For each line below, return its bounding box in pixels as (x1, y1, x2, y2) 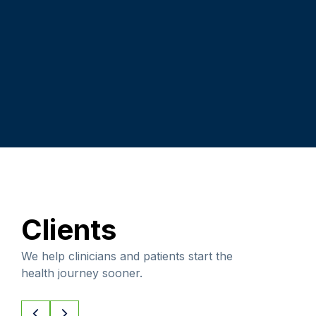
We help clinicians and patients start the (21, 248, 233, 263)
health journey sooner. (21, 265, 142, 280)
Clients (21, 212, 116, 247)
